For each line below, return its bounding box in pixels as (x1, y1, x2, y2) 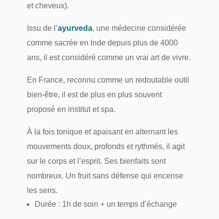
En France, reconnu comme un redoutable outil (26, 75, 189, 84)
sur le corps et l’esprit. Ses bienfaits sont (26, 156, 166, 165)
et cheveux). (26, 1, 69, 10)
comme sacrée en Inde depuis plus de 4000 (26, 38, 178, 47)
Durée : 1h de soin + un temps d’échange (34, 199, 177, 208)
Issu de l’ (26, 23, 58, 32)
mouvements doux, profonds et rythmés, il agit (26, 142, 185, 151)
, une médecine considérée (92, 23, 186, 32)
